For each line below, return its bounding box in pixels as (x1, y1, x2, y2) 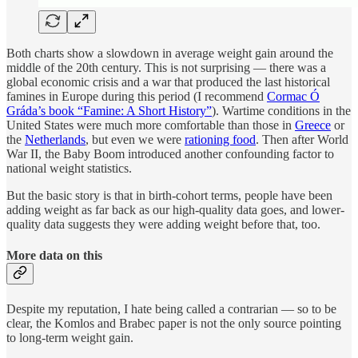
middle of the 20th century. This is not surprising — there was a (6, 61, 326, 75)
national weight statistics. (6, 161, 132, 176)
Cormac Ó (267, 89, 320, 104)
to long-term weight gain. (6, 330, 133, 344)
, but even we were (86, 133, 185, 147)
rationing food (185, 133, 256, 147)
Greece (295, 118, 331, 133)
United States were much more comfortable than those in (6, 118, 295, 133)
